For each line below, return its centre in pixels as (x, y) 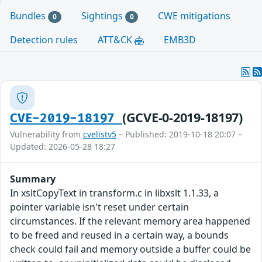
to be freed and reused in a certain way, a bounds (119, 235)
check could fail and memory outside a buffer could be (130, 249)
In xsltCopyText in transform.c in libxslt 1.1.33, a (114, 193)
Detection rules (44, 40)
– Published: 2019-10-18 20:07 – (179, 135)
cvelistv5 (100, 135)
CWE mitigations (194, 16)
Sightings (103, 16)
